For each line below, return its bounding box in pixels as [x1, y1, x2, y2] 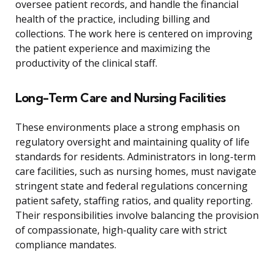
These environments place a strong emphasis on [15, 120, 240, 135]
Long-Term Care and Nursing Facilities [15, 90, 226, 106]
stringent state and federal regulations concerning [15, 179, 248, 193]
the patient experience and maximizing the [15, 42, 210, 56]
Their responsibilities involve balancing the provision [15, 209, 259, 223]
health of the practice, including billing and [15, 12, 210, 26]
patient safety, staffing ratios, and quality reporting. [15, 194, 253, 208]
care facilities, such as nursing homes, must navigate [15, 165, 256, 179]
